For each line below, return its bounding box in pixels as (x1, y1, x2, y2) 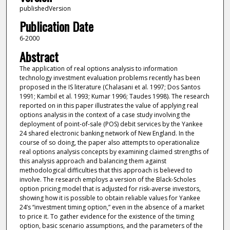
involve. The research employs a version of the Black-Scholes (19, 175, 196, 184)
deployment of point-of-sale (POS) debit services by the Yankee (19, 119, 203, 128)
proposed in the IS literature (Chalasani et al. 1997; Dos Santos (19, 82, 200, 91)
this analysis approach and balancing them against (19, 156, 166, 165)
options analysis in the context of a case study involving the (19, 110, 190, 119)
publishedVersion (19, 4, 71, 13)
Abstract (19, 47, 59, 66)
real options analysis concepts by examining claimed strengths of (19, 147, 209, 156)
